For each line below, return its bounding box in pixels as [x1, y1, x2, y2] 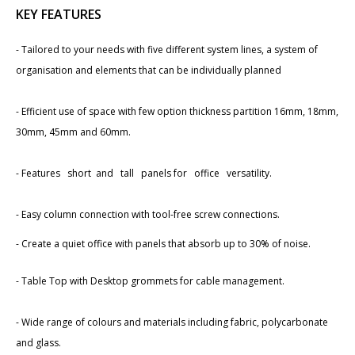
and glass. [16, 335, 61, 349]
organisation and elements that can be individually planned [16, 63, 284, 77]
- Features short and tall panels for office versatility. [16, 166, 272, 180]
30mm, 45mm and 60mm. [16, 124, 131, 139]
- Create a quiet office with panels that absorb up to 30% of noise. [16, 236, 311, 250]
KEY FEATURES [16, 5, 101, 23]
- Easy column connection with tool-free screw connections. [16, 207, 282, 221]
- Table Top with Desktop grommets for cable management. [16, 273, 284, 288]
